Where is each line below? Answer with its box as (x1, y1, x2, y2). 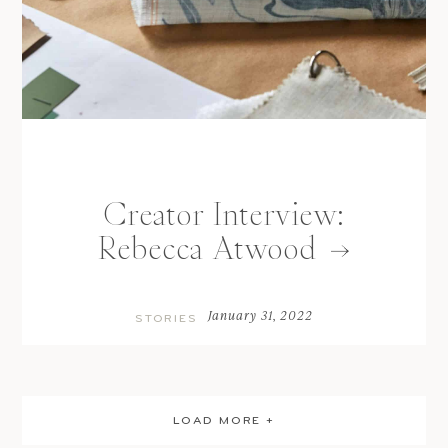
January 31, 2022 (207, 307, 313, 324)
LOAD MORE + (173, 414, 275, 427)
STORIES (134, 313, 198, 325)
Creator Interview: (103, 194, 345, 235)
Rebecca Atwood (98, 228, 317, 269)
